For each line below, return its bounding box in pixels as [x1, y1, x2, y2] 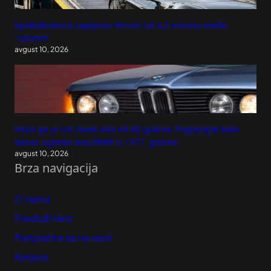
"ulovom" [15, 32, 51, 44]
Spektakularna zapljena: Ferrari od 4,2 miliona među [15, 19, 227, 31]
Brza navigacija [15, 160, 98, 177]
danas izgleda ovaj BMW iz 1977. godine [15, 136, 178, 148]
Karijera [15, 250, 48, 264]
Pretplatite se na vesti [15, 231, 113, 244]
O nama [15, 192, 50, 206]
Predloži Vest [15, 212, 73, 225]
